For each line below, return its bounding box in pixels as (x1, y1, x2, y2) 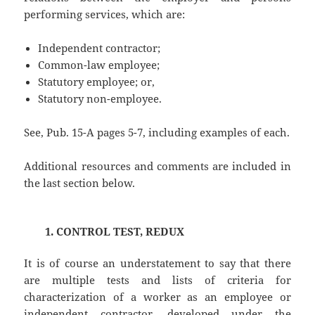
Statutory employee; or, (38, 74, 155, 89)
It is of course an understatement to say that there (24, 255, 291, 270)
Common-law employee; (38, 57, 160, 72)
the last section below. (24, 175, 136, 190)
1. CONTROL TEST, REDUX (45, 224, 185, 238)
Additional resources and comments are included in (24, 158, 291, 173)
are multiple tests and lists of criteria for (24, 272, 291, 287)
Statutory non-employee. (38, 91, 162, 105)
